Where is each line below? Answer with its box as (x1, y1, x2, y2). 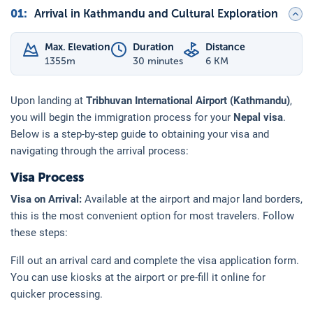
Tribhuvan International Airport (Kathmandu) (86, 94, 290, 107)
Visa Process (10, 169, 84, 185)
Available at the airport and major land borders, (85, 192, 303, 205)
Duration (133, 41, 174, 53)
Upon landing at (10, 94, 86, 107)
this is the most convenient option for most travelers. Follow (10, 209, 294, 222)
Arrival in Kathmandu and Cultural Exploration (34, 6, 278, 20)
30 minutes (133, 54, 183, 67)
